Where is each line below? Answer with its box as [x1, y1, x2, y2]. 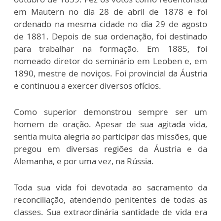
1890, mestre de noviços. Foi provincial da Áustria [14, 67, 207, 79]
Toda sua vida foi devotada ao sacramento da [14, 181, 207, 193]
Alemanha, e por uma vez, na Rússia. [14, 155, 154, 167]
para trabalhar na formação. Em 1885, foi [14, 42, 207, 54]
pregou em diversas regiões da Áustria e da [14, 143, 207, 154]
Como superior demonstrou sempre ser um [14, 106, 207, 117]
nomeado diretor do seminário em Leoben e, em [14, 55, 207, 67]
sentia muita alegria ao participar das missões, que [14, 130, 207, 142]
